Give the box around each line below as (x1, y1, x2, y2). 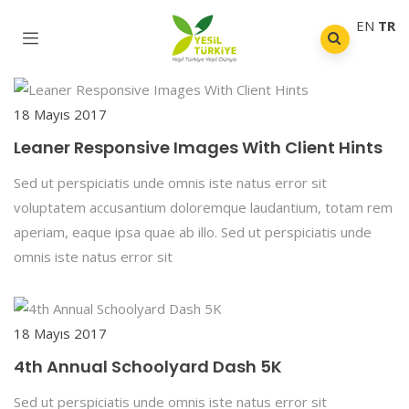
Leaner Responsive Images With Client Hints (14, 136, 383, 159)
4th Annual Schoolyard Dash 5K (14, 355, 282, 378)
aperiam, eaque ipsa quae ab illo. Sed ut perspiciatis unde (14, 223, 372, 241)
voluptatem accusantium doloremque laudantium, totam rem (14, 198, 393, 216)
